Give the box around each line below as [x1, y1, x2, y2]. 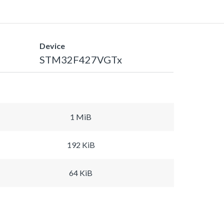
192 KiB [66, 139, 95, 149]
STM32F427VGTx [39, 53, 122, 65]
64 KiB [69, 167, 92, 177]
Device [39, 40, 65, 50]
